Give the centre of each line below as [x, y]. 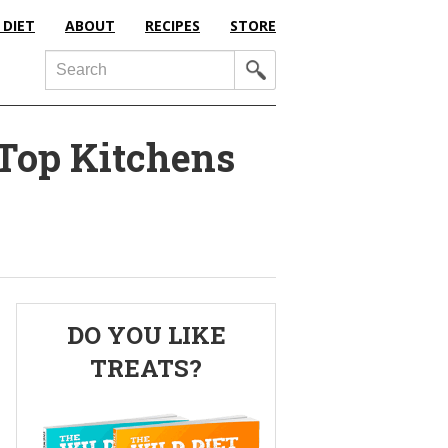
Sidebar [69, 364]
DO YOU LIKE [146, 335]
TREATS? [146, 368]
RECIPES [172, 25]
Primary [74, 322]
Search [73, 63]
